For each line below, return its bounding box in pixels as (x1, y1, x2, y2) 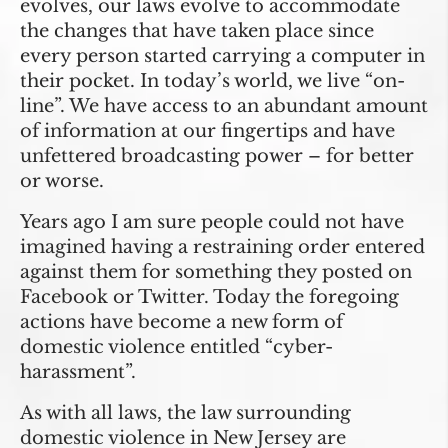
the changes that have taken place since (20, 20, 374, 43)
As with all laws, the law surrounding (20, 402, 351, 425)
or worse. (20, 170, 104, 193)
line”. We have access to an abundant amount (20, 95, 428, 118)
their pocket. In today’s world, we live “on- (20, 70, 405, 93)
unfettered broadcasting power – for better (20, 145, 414, 168)
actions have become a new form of (20, 311, 343, 334)
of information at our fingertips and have (20, 120, 395, 143)
